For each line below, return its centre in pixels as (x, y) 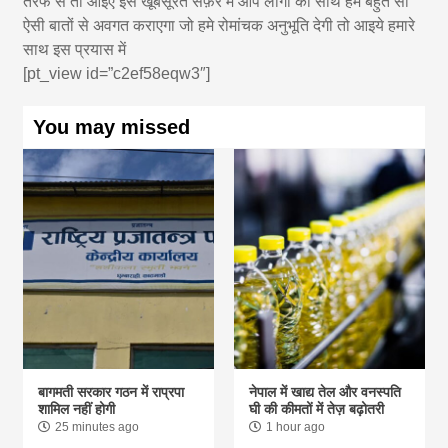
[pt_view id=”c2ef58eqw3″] (117, 73)
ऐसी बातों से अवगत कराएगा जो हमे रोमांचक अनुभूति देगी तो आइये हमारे (219, 25)
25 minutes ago (97, 426)
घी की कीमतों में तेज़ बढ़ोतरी (316, 408)
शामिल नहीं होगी (77, 408)
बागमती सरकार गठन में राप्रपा (111, 391)
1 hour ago (295, 426)
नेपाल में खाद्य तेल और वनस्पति (324, 391)
